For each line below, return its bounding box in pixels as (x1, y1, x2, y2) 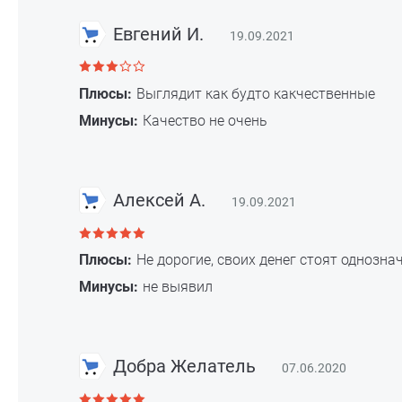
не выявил (143, 277, 214, 295)
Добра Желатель (109, 355, 257, 378)
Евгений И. (109, 22, 205, 45)
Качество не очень (143, 111, 268, 129)
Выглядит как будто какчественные (136, 84, 376, 102)
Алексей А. (109, 188, 206, 211)
